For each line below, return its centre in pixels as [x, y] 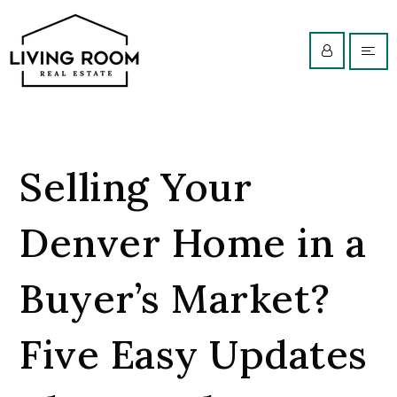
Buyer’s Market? [175, 298]
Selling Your [136, 187]
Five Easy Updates [194, 354]
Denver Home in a [193, 242]
